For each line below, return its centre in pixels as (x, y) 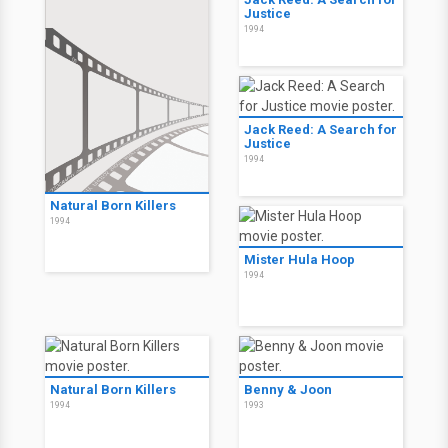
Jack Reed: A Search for (320, 129)
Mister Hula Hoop (299, 259)
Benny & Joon (288, 389)
